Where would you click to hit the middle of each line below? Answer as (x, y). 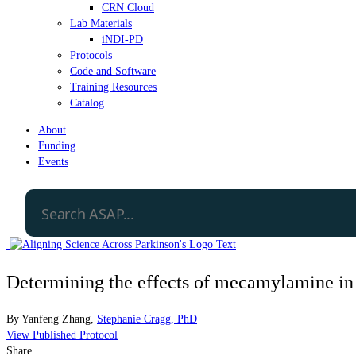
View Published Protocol (62, 335)
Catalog (87, 103)
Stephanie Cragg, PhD (147, 319)
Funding (57, 145)
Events (53, 161)
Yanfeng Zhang (56, 319)
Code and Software (113, 71)
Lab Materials (101, 23)
